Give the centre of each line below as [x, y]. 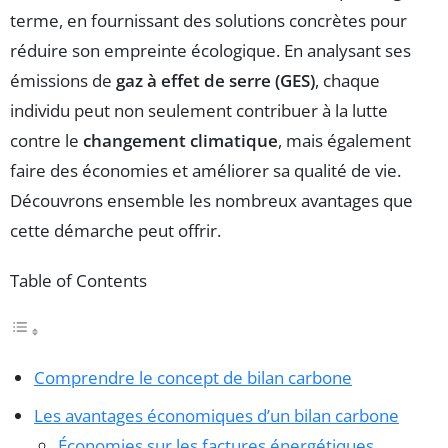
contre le [46, 140]
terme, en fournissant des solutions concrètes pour [208, 20]
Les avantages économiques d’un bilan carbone [216, 415]
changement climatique [180, 140]
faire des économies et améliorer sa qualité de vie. [205, 170]
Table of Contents [78, 280]
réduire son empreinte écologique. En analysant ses [210, 50]
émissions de [63, 80]
